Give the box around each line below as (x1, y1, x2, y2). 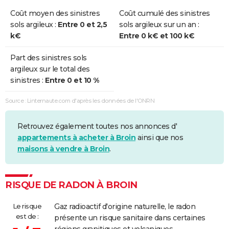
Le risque (12, 201, 42, 210)
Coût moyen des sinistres (10, 9, 100, 18)
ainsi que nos (135, 132, 183, 142)
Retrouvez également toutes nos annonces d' (17, 121, 177, 131)
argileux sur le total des (10, 64, 90, 74)
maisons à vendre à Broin (17, 144, 109, 153)
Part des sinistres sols (10, 53, 87, 63)
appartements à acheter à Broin (17, 132, 135, 142)
